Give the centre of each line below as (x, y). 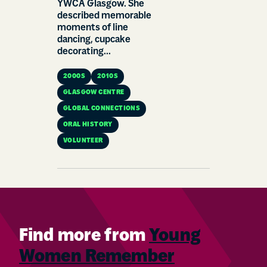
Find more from (84, 236)
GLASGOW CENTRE (94, 92)
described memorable (104, 16)
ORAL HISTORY (88, 125)
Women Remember (97, 257)
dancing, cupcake (94, 40)
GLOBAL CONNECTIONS (102, 108)
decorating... (84, 52)
